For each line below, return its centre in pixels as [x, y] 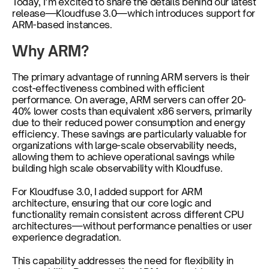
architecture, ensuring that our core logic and [112, 203]
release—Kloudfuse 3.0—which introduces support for [134, 13]
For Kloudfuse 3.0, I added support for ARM [107, 192]
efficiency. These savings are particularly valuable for [129, 134]
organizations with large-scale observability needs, [124, 145]
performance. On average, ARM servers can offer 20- [129, 100]
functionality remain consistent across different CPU [128, 214]
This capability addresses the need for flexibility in [123, 261]
